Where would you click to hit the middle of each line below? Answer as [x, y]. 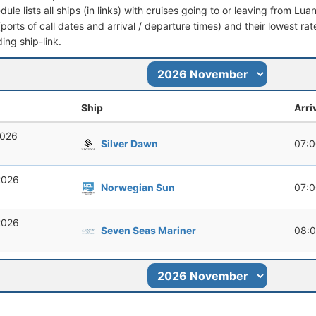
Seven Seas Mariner [148, 230]
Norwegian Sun [138, 187]
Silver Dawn [129, 143]
